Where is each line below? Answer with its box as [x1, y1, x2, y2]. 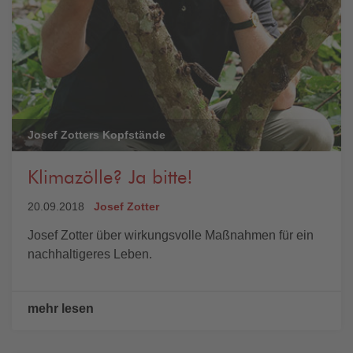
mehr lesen [28, 302, 94, 315]
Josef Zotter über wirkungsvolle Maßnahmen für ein [28, 229, 314, 242]
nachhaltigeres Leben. [28, 247, 152, 261]
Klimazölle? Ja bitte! [28, 169, 193, 188]
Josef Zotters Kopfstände [28, 128, 165, 141]
